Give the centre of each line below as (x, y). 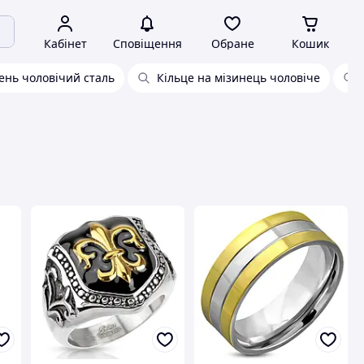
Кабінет (65, 43)
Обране (232, 43)
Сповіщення (147, 43)
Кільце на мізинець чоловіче (238, 78)
